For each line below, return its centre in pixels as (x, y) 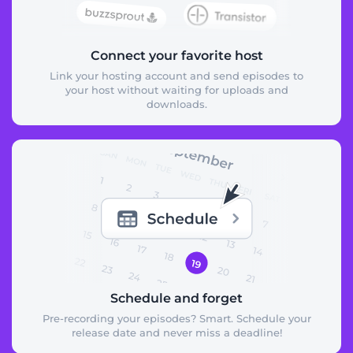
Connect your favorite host (176, 55)
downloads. (176, 104)
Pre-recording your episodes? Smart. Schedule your (176, 318)
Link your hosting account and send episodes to (176, 75)
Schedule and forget (176, 298)
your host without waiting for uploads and (176, 89)
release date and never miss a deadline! (176, 332)
